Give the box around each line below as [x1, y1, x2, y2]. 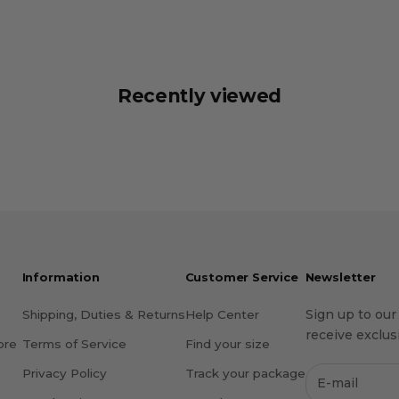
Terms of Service [21, 337, 126, 352]
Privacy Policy [21, 366, 107, 381]
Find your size [184, 337, 270, 352]
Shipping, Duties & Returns [21, 307, 185, 322]
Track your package [184, 366, 305, 381]
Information [21, 270, 100, 285]
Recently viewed [117, 85, 282, 108]
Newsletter [305, 270, 376, 285]
